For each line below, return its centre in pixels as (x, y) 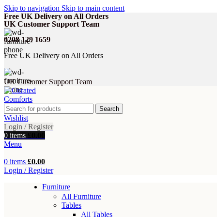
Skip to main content (93, 8)
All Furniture (81, 196)
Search (109, 109)
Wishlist (16, 118)
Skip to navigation (33, 8)
